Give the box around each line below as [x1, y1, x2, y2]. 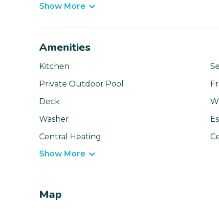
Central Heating [39, 132, 101, 142]
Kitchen [39, 62, 69, 71]
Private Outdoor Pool [39, 79, 124, 89]
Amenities [39, 40, 90, 55]
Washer [39, 114, 69, 124]
